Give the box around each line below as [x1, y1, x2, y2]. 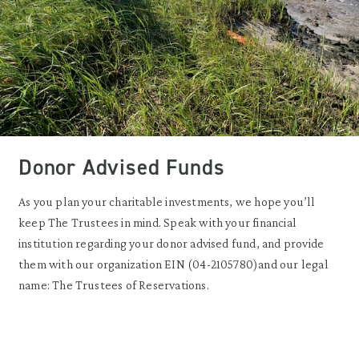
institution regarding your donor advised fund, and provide [18, 236, 325, 250]
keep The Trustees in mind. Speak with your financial [18, 215, 296, 229]
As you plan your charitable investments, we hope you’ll [18, 194, 316, 208]
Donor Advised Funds [18, 152, 225, 182]
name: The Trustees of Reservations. [18, 277, 209, 292]
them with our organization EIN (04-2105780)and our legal [18, 256, 329, 271]
